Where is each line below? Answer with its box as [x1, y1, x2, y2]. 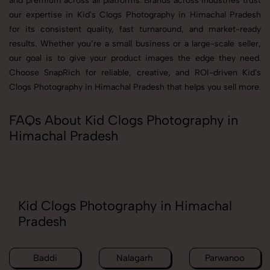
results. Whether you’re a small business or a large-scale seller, [9, 39, 261, 49]
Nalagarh [116, 253, 154, 264]
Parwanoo [205, 253, 245, 264]
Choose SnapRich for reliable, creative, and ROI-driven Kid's [9, 67, 261, 78]
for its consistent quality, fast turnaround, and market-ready [9, 24, 261, 35]
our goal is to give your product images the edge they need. [9, 53, 261, 64]
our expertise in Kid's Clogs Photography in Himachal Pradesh [9, 10, 261, 20]
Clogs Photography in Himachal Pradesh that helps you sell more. [9, 82, 261, 93]
